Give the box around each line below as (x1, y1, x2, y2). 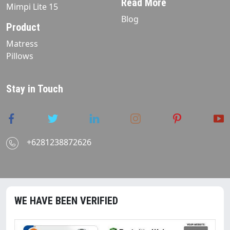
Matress (6, 38, 38, 50)
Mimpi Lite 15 (6, 1, 58, 13)
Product (6, 21, 40, 34)
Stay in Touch (6, 83, 63, 95)
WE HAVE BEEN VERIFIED (14, 194, 118, 207)
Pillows (6, 50, 33, 62)
